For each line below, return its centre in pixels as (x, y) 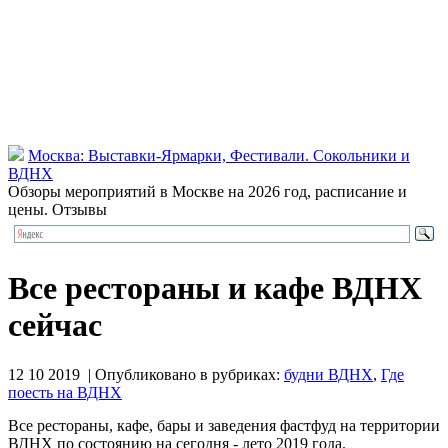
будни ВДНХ (328, 374)
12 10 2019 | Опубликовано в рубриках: (146, 374)
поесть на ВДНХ (65, 392)
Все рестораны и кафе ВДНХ (215, 288)
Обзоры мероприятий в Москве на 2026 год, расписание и (207, 191)
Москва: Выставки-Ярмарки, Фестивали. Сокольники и (219, 155)
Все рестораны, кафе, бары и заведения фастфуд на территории (224, 425)
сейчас (55, 325)
